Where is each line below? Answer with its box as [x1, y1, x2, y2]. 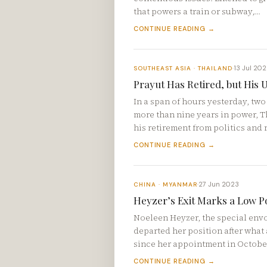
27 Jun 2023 [198, 180, 239, 189]
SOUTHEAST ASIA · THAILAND [133, 64, 232, 72]
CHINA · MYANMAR [133, 180, 197, 188]
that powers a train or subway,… [133, 5, 260, 17]
